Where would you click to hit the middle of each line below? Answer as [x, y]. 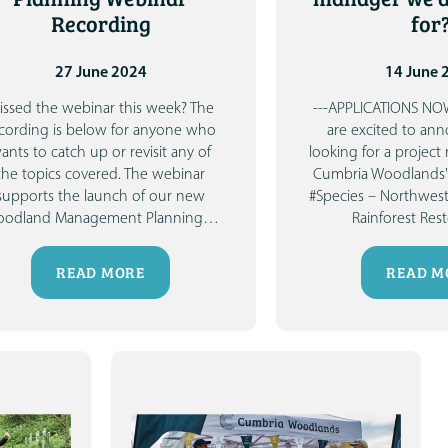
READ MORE [100, 272]
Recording [100, 24]
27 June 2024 [100, 72]
